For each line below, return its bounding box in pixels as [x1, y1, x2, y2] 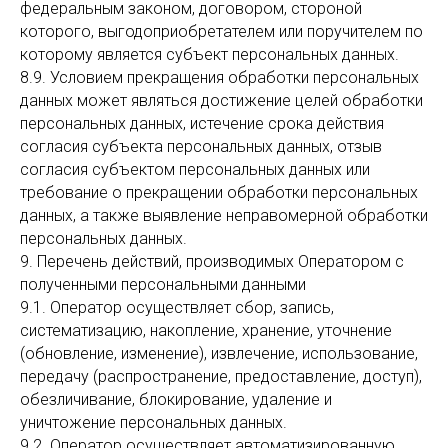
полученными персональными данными [20, 275, 306, 294]
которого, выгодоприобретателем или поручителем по [20, 22, 423, 41]
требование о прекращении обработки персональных [20, 183, 418, 202]
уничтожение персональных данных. [20, 413, 287, 432]
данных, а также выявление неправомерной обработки [20, 206, 428, 225]
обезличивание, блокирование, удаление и [20, 390, 332, 409]
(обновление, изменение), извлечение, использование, [20, 344, 418, 363]
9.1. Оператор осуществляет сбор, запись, [20, 298, 334, 317]
